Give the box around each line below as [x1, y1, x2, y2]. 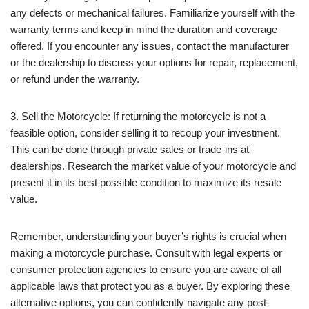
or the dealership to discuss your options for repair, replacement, [10, 57, 298, 69]
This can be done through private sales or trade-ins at [10, 143, 249, 156]
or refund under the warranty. [10, 73, 139, 86]
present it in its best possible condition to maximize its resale [10, 177, 281, 189]
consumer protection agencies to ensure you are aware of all [10, 263, 281, 276]
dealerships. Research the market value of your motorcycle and [10, 160, 296, 172]
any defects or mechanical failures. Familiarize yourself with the [10, 7, 295, 19]
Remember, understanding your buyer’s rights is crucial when [10, 230, 286, 243]
